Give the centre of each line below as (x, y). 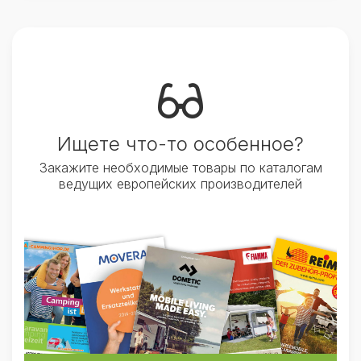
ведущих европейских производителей (180, 184)
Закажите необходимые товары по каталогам (180, 168)
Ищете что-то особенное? (180, 144)
